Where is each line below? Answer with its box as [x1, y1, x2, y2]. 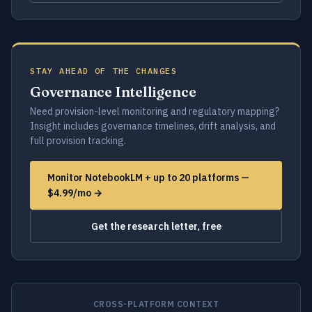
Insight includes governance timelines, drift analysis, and [30, 120, 276, 132]
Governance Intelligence [30, 83, 196, 100]
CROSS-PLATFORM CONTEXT [93, 299, 219, 309]
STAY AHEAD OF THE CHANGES [30, 65, 177, 76]
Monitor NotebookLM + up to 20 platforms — [47, 171, 249, 184]
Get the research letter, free [91, 220, 221, 233]
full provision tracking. [30, 134, 126, 147]
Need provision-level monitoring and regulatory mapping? [30, 105, 279, 118]
